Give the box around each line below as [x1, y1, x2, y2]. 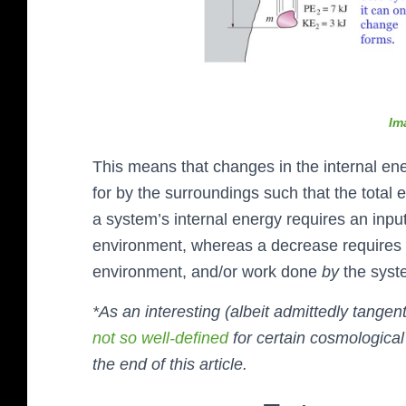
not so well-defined [92, 329, 228, 348]
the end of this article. [92, 355, 247, 374]
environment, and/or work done [92, 263, 322, 282]
